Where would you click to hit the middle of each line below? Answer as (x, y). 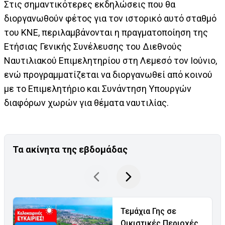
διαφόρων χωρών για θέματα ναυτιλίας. (86, 103)
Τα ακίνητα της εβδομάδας (70, 149)
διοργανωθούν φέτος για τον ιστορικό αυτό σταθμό (110, 18)
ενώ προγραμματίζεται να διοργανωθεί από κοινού (108, 75)
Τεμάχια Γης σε (148, 211)
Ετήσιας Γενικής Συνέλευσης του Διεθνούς (93, 46)
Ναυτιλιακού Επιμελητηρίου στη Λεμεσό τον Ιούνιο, (110, 61)
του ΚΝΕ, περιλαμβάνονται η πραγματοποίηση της (106, 32)
